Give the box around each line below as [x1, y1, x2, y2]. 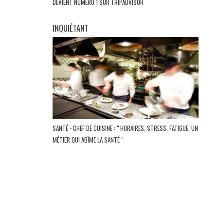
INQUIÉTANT [53, 21, 89, 34]
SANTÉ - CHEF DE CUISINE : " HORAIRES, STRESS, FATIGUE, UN [53, 123, 198, 133]
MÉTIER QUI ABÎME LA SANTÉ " [53, 134, 125, 145]
